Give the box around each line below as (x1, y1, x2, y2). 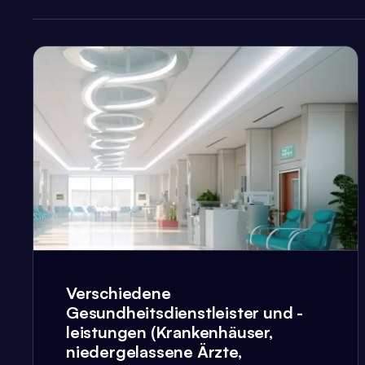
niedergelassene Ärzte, (66, 341, 242, 363)
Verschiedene (66, 283, 171, 304)
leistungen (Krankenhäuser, (66, 322, 273, 343)
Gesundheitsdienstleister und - (66, 302, 304, 323)
